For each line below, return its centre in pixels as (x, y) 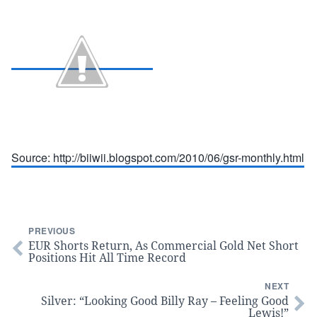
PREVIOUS (52, 231)
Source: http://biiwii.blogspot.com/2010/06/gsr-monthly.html (158, 157)
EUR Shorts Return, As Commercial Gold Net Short (163, 246)
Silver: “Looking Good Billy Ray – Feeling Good (165, 301)
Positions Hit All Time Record (107, 258)
